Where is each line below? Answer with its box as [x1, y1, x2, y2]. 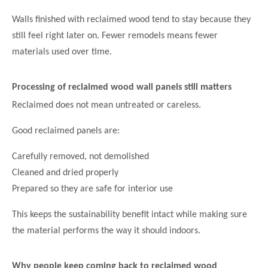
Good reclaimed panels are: [12, 126, 120, 136]
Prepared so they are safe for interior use [12, 184, 173, 194]
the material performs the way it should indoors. [12, 226, 200, 236]
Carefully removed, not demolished [12, 151, 149, 162]
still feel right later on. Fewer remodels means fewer [12, 31, 218, 41]
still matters [184, 83, 232, 93]
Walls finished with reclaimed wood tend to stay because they [12, 15, 251, 25]
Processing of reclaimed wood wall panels [12, 83, 182, 93]
